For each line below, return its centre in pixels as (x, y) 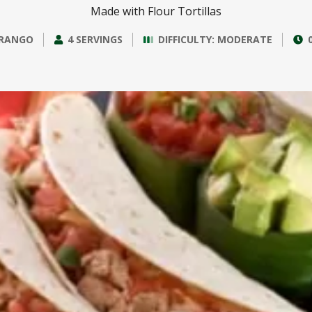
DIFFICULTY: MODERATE (215, 39)
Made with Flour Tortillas (156, 11)
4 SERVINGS (95, 39)
